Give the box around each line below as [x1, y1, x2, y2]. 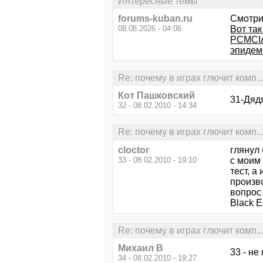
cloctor [118, 144, 149, 155]
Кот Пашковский [118, 90, 195, 101]
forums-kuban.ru [118, 13, 193, 23]
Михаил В [118, 242, 163, 253]
